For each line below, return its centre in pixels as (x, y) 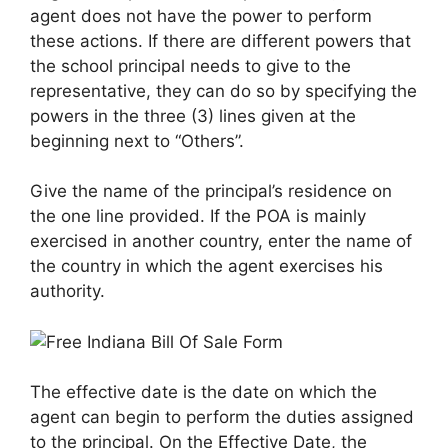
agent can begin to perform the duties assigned (222, 417)
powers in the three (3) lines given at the (193, 115)
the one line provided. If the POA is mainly (198, 216)
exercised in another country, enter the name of (221, 241)
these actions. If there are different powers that (220, 40)
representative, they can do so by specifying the (223, 90)
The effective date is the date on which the (203, 392)
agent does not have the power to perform (201, 15)
